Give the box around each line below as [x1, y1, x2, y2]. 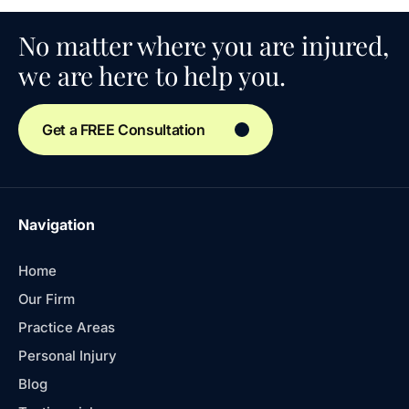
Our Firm [18, 290, 75, 309]
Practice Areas [18, 319, 115, 337]
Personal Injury [18, 347, 117, 365]
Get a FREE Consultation [42, 121, 205, 140]
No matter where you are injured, [18, 28, 389, 63]
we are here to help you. [18, 58, 286, 93]
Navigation [18, 215, 95, 235]
